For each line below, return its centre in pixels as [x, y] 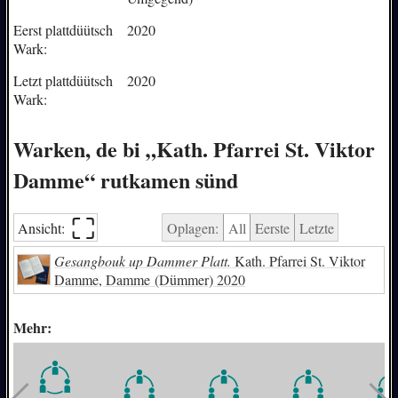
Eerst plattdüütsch [63, 29]
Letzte [316, 227]
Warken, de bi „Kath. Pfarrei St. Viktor [194, 148]
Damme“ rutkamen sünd [125, 179]
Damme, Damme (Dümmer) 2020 [150, 279]
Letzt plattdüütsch [63, 80]
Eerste [273, 227]
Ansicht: [44, 227]
